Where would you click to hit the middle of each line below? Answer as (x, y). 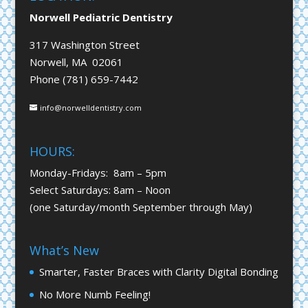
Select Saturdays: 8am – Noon (100, 189)
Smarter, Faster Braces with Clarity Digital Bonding (158, 272)
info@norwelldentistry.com (90, 108)
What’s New (64, 251)
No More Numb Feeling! (95, 294)
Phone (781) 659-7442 (84, 79)
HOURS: (52, 151)
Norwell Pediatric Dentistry (101, 18)
